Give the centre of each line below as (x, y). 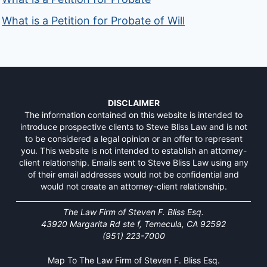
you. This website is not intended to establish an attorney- (133, 150)
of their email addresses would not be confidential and (133, 174)
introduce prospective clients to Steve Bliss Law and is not (133, 126)
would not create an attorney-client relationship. (133, 186)
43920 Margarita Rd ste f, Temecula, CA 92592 (133, 223)
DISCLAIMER (133, 103)
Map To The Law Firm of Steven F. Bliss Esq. (133, 260)
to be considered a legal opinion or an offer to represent (133, 138)
